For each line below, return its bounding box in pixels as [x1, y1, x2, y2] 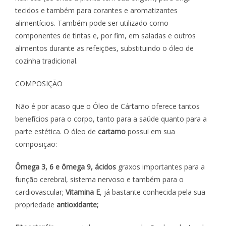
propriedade [15, 199, 56, 209]
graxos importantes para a [116, 161, 205, 172]
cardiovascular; [15, 187, 66, 197]
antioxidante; [56, 199, 98, 209]
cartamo [98, 126, 126, 136]
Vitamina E [66, 187, 100, 197]
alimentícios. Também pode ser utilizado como [15, 18, 168, 28]
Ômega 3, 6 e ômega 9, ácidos [15, 161, 116, 172]
